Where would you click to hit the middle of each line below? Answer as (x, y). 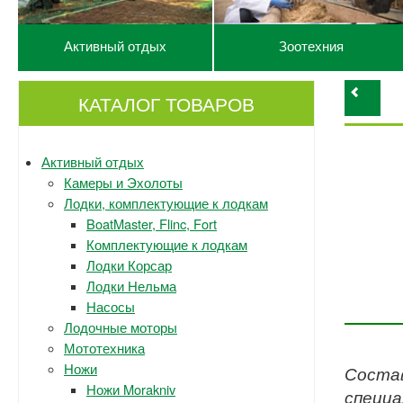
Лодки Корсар (129, 265)
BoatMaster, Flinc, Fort (152, 224)
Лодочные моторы (121, 327)
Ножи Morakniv (131, 389)
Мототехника (104, 348)
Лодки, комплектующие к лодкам (166, 203)
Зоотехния (311, 45)
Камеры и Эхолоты (123, 182)
